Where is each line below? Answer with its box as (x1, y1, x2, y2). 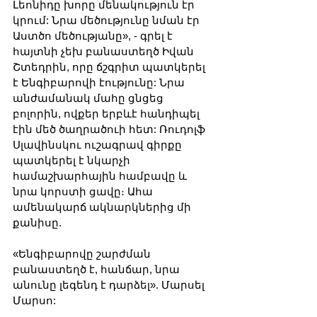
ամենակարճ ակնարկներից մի (13, 200, 194, 213)
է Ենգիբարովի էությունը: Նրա (13, 76, 188, 88)
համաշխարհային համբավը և (13, 169, 190, 182)
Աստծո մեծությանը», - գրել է (13, 29, 175, 42)
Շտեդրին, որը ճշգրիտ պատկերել (13, 60, 208, 73)
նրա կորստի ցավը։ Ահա (13, 185, 156, 197)
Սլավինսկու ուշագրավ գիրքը (13, 138, 185, 151)
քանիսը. (13, 216, 62, 229)
